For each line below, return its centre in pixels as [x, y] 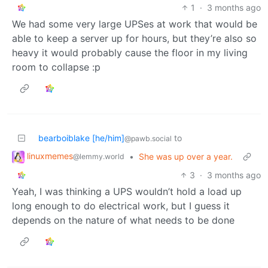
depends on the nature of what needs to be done [123, 220]
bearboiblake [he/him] [81, 138]
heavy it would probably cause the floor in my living [130, 53]
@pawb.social [148, 139]
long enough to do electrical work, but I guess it [121, 206]
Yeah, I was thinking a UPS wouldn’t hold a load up [127, 192]
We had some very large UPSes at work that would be [135, 24]
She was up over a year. [186, 157]
